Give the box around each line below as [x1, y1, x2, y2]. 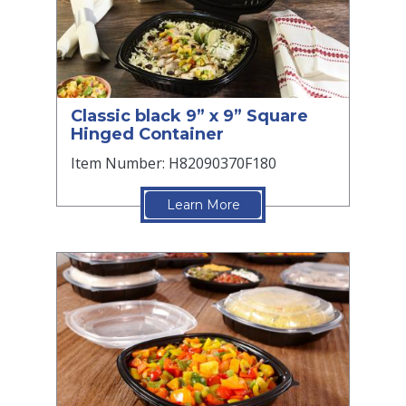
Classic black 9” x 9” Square [71, 106, 308, 127]
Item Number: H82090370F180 [71, 153, 276, 174]
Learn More [166, 197, 240, 214]
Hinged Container [71, 124, 224, 145]
